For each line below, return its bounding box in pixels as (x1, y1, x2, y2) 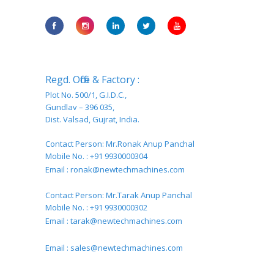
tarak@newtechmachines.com (70, 215, 182, 226)
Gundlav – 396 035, (45, 101, 114, 113)
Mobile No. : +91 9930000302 (45, 201, 147, 213)
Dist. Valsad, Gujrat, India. (45, 113, 139, 125)
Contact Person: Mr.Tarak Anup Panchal (45, 189, 192, 201)
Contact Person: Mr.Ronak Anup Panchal (45, 138, 194, 149)
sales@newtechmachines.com (70, 242, 183, 253)
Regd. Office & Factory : (45, 72, 139, 86)
